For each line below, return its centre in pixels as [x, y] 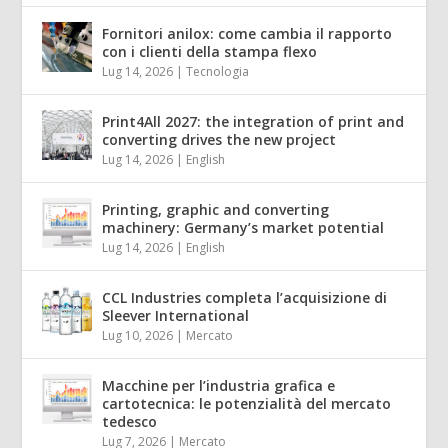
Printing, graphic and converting [216, 210]
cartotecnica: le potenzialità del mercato [247, 404]
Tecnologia [218, 72]
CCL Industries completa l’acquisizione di [245, 298]
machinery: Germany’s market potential [243, 228]
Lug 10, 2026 [138, 336]
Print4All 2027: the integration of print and [253, 122]
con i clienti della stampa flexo [210, 52]
